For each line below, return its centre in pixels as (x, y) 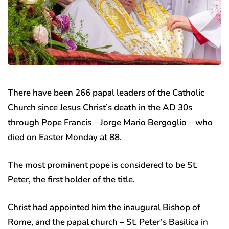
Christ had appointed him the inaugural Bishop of (104, 208)
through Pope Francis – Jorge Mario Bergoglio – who (110, 123)
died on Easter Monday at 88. (65, 138)
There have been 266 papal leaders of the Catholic (106, 93)
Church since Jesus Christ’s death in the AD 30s (100, 108)
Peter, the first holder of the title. (71, 180)
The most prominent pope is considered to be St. (103, 165)
